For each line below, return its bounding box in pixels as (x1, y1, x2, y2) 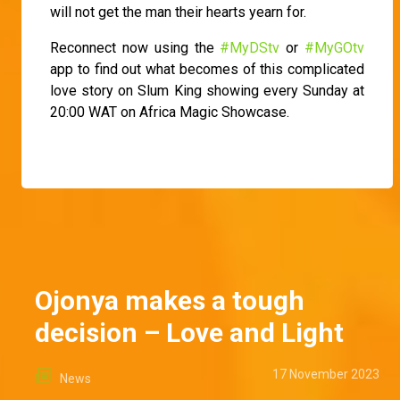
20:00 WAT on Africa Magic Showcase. (50, 103, 289, 121)
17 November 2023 (272, 366, 379, 381)
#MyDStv (220, 38, 280, 56)
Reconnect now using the (50, 38, 221, 56)
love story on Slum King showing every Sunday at (50, 81, 364, 99)
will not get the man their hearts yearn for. (50, 3, 306, 21)
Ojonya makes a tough (35, 284, 304, 316)
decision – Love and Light (35, 316, 344, 348)
